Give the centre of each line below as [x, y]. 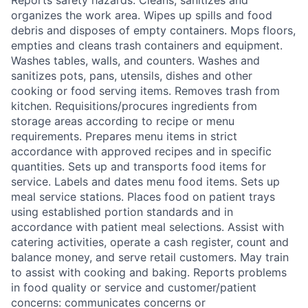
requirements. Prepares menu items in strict [124, 136]
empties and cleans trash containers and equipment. [147, 46]
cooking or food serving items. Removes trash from [145, 91]
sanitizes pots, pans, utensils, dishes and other [132, 76]
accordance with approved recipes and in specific [141, 152]
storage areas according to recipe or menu [123, 121]
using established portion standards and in [122, 212]
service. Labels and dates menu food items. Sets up [145, 182]
